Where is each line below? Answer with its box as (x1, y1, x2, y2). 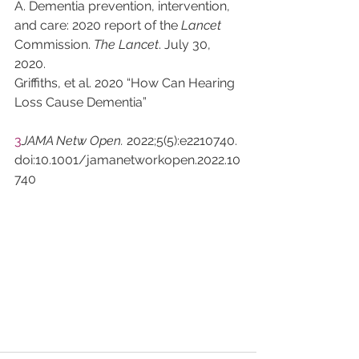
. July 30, (159, 37, 214, 52)
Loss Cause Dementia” (14, 95, 147, 110)
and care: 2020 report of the (14, 18, 181, 33)
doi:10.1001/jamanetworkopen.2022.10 (14, 152, 240, 167)
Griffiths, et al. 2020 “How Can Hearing (14, 75, 238, 91)
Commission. (14, 37, 94, 52)
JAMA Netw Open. (22, 133, 127, 148)
